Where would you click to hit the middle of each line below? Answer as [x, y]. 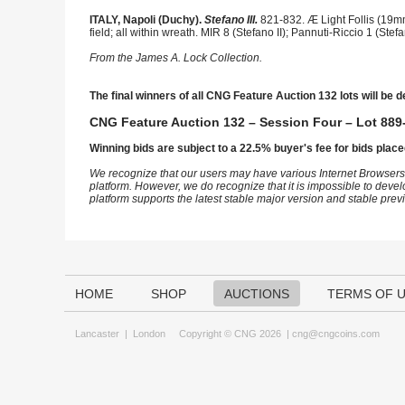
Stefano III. [232, 20]
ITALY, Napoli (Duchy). [147, 20]
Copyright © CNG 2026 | [229, 334]
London [149, 334]
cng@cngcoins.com [336, 334]
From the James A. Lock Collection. [176, 58]
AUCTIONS [257, 294]
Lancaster [97, 334]
